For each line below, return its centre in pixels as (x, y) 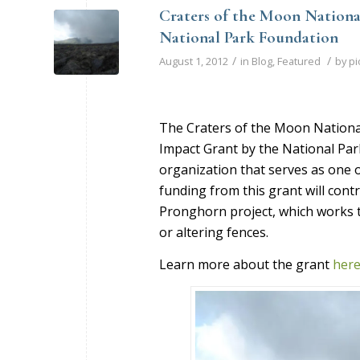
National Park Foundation (249, 37)
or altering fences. (214, 233)
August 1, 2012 (194, 61)
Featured (299, 61)
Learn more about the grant (246, 264)
